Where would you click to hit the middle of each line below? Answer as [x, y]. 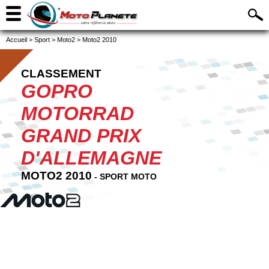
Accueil [17, 40]
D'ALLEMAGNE [91, 158]
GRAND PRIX [81, 136]
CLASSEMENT [61, 74]
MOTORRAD [77, 113]
